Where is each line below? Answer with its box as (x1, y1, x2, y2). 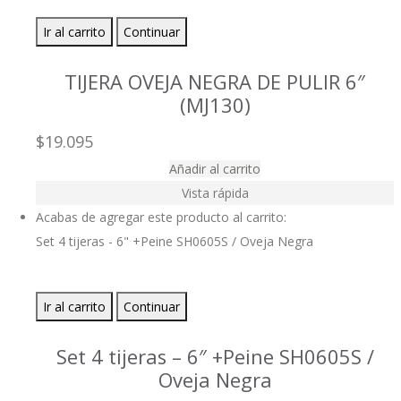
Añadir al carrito (169, 160, 260, 178)
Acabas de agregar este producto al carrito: (36, 209, 286, 226)
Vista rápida (181, 184, 249, 202)
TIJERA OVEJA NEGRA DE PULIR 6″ (64, 69, 365, 96)
